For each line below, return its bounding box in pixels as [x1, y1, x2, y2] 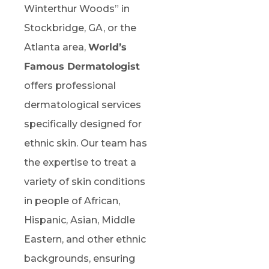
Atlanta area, [24, 41, 88, 53]
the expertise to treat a [24, 156, 136, 168]
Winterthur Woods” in [24, 2, 130, 14]
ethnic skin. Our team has [24, 137, 147, 149]
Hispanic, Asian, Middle [24, 214, 135, 226]
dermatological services [24, 98, 141, 110]
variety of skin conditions [24, 175, 145, 187]
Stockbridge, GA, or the [24, 22, 136, 34]
